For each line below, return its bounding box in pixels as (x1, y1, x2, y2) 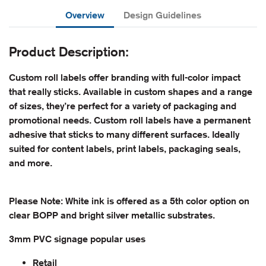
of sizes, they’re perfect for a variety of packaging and (9, 100, 236, 112)
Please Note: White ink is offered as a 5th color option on (9, 195, 249, 207)
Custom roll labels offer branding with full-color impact (9, 71, 240, 83)
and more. (9, 157, 52, 169)
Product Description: (9, 43, 129, 59)
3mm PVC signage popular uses (9, 233, 145, 245)
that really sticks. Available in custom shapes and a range (9, 85, 252, 97)
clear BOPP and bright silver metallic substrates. (9, 209, 215, 221)
